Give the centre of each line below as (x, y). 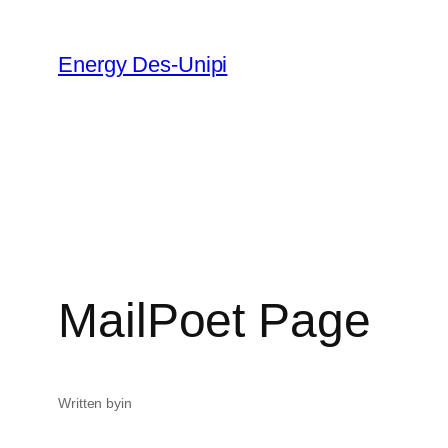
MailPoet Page (214, 321)
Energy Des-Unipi (143, 64)
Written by (89, 403)
